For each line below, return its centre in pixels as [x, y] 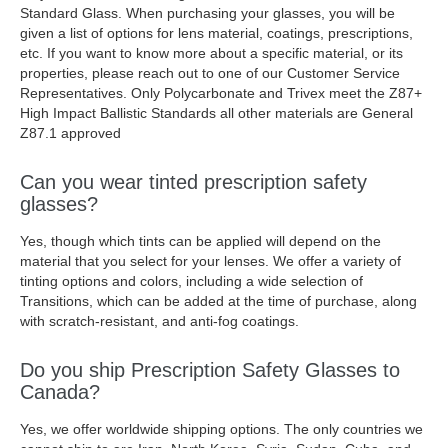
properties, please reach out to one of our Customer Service [210, 73]
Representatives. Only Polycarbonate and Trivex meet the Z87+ [221, 93]
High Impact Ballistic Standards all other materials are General [216, 113]
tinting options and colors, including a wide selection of [191, 281]
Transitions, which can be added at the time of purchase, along [218, 301]
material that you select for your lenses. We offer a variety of [210, 261]
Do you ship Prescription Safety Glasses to [210, 370]
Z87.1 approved [70, 133]
